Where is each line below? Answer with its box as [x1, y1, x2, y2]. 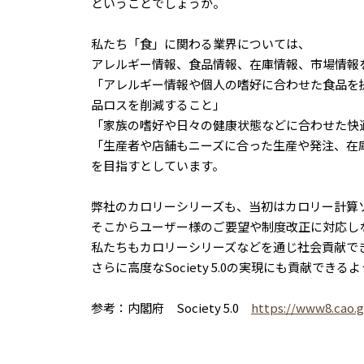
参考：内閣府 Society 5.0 [91, 298, 251, 316]
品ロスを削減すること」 [91, 95, 225, 113]
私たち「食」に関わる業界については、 [91, 34, 310, 52]
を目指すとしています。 [91, 156, 224, 174]
